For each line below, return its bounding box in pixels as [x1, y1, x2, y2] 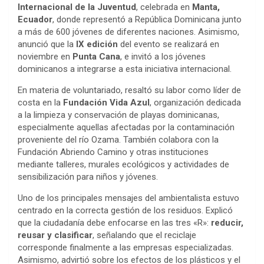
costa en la [18, 97, 63, 108]
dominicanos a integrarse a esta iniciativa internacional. [18, 63, 232, 74]
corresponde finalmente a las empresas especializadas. [18, 242, 233, 253]
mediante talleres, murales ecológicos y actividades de [18, 159, 229, 170]
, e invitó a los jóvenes [120, 51, 206, 62]
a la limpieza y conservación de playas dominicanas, [18, 109, 219, 120]
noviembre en [18, 51, 72, 62]
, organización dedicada [150, 97, 241, 108]
